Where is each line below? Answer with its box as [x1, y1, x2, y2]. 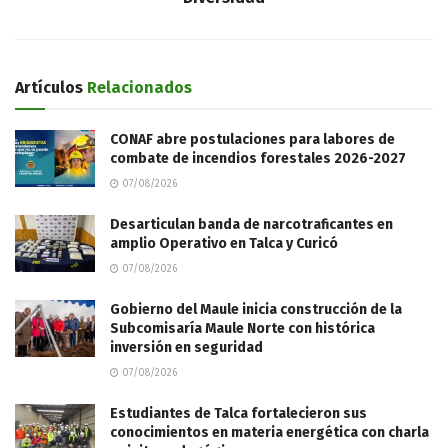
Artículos [15, 78, 83, 98]
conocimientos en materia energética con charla [110, 424, 429, 442]
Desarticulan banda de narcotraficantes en [110, 216, 393, 234]
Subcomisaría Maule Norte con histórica [110, 320, 375, 338]
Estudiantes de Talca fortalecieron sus [110, 405, 367, 423]
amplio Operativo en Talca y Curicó [110, 235, 338, 253]
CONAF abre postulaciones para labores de [110, 131, 395, 149]
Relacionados [83, 78, 192, 98]
